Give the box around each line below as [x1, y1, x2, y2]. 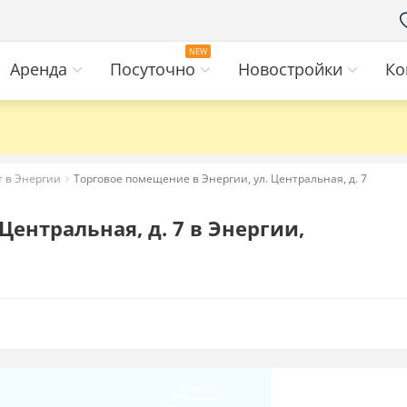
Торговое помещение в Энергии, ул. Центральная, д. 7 [74, 171, 367, 186]
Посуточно [110, 58, 200, 80]
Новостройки [238, 58, 347, 80]
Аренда [10, 58, 72, 80]
